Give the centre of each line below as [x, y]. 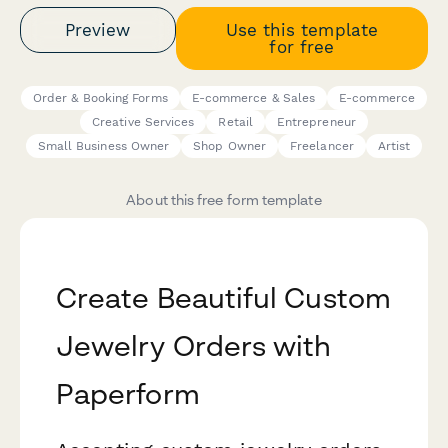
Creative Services [143, 122]
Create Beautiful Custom [223, 298]
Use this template [301, 29]
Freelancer [322, 146]
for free [302, 46]
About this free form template [224, 200]
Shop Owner [230, 146]
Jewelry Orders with [194, 346]
